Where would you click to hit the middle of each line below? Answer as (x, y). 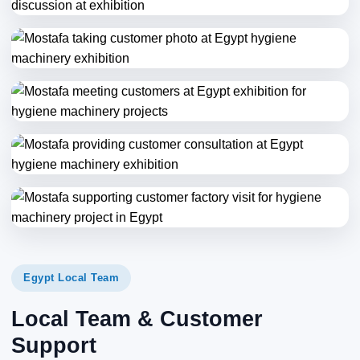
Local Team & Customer (137, 319)
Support (54, 346)
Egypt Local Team (71, 278)
